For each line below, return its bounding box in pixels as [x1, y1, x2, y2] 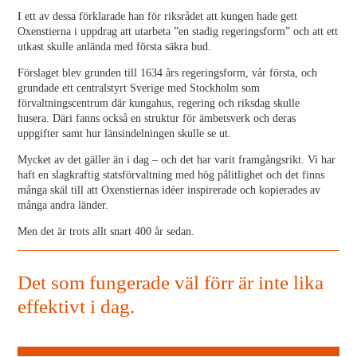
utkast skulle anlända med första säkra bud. [18, 41, 212, 53]
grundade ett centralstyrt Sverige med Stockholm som [18, 82, 261, 94]
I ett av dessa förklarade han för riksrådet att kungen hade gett [18, 10, 298, 22]
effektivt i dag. [18, 296, 135, 317]
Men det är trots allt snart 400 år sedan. [18, 226, 195, 237]
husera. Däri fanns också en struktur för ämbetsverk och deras [18, 112, 296, 124]
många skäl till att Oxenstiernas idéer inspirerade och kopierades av [18, 184, 321, 196]
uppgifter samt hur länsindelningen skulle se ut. [18, 127, 232, 139]
